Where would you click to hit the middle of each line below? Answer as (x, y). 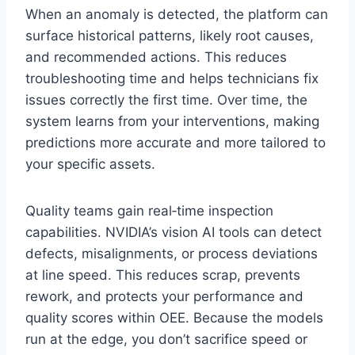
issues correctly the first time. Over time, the (166, 100)
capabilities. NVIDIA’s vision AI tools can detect (174, 233)
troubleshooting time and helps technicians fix (172, 79)
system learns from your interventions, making (172, 122)
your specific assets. (90, 164)
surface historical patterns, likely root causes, (170, 36)
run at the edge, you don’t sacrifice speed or (166, 340)
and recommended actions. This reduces (156, 57)
